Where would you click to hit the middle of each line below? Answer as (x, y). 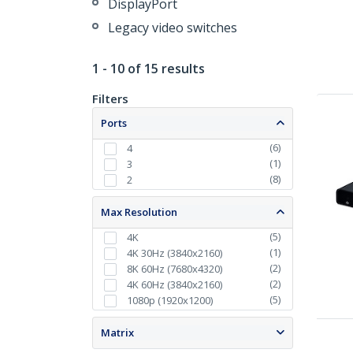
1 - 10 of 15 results (149, 69)
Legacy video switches (173, 28)
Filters (110, 98)
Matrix (117, 333)
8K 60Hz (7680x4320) (174, 269)
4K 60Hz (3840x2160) (174, 285)
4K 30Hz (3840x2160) (174, 253)
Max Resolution (139, 212)
